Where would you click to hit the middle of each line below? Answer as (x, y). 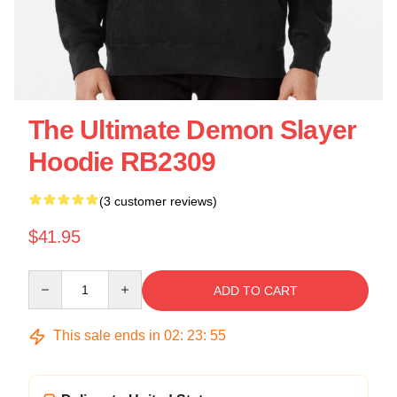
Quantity (51, 278)
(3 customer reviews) (158, 201)
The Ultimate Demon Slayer (193, 130)
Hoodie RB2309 (122, 162)
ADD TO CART (255, 291)
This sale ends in (107, 335)
